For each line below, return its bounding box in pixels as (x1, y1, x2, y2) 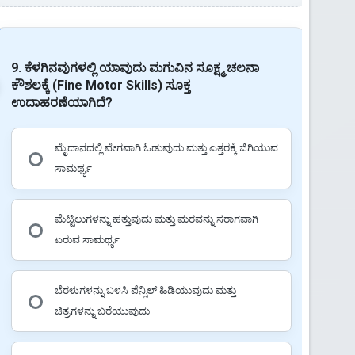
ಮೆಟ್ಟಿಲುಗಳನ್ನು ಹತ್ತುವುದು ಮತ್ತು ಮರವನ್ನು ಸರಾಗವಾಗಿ (54, 211, 258, 227)
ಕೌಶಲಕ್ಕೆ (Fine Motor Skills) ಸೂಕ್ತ (10, 77, 190, 93)
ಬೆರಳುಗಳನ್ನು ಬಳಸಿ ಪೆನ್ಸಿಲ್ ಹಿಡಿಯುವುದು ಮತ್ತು (54, 282, 236, 298)
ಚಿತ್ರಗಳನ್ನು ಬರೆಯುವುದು (54, 303, 150, 319)
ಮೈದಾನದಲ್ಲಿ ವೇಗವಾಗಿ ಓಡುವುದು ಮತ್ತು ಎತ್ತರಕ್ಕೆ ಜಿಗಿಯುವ (54, 139, 278, 155)
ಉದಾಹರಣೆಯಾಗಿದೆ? (10, 94, 113, 110)
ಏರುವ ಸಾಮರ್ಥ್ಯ (54, 231, 120, 247)
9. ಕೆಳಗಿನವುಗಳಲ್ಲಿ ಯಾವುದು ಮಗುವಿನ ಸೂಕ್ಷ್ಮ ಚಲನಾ (10, 59, 259, 75)
